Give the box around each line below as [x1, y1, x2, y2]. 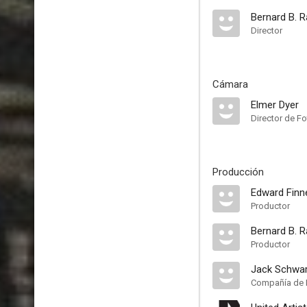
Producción [212, 166, 264, 178]
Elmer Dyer [251, 99, 299, 111]
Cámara [212, 78, 248, 90]
